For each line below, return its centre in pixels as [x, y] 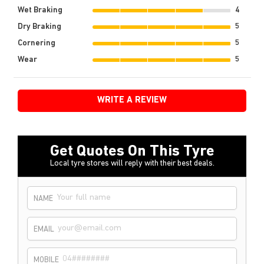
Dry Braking [39, 27]
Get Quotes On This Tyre [132, 152]
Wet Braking [40, 11]
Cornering [37, 44]
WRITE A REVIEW [132, 101]
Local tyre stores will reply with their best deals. [132, 164]
